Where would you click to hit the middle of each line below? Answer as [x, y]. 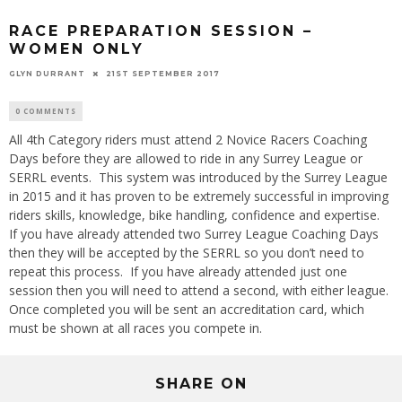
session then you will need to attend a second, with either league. [199, 290]
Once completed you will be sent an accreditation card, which [187, 309]
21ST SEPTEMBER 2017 [163, 73]
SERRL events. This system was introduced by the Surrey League [198, 177]
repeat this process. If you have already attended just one [178, 271]
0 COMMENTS [46, 110]
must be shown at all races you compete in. [135, 328]
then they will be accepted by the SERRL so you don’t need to [187, 252]
